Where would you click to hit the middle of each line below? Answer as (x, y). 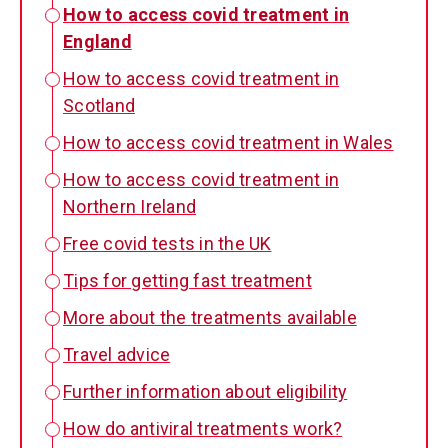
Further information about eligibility (205, 391)
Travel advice (117, 354)
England (97, 41)
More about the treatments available (210, 317)
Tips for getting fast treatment (187, 280)
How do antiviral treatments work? (203, 428)
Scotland (99, 105)
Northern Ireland (129, 206)
